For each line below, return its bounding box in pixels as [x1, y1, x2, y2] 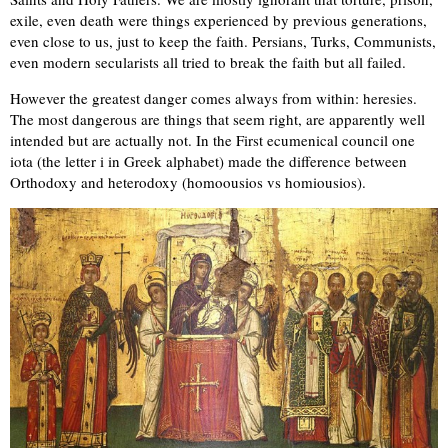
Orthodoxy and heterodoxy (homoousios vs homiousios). [10, 172, 366, 193]
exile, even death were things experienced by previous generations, [10, 10, 427, 31]
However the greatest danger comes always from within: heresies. [10, 88, 417, 109]
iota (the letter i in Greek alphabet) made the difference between [10, 151, 407, 172]
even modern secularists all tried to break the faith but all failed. [10, 52, 406, 73]
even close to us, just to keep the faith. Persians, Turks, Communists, [10, 31, 436, 52]
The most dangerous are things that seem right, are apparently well [10, 109, 425, 130]
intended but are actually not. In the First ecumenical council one [10, 130, 415, 151]
